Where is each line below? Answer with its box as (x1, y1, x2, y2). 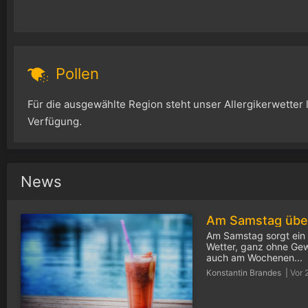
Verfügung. (27, 114, 82, 128)
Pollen (52, 64, 99, 82)
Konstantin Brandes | (206, 267, 290, 278)
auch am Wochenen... (206, 251, 302, 263)
